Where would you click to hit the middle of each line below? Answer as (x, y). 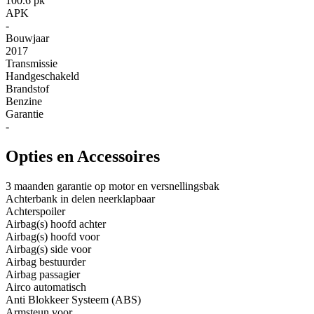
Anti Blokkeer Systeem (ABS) (73, 300)
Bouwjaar (27, 39)
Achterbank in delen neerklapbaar (80, 199)
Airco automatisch (46, 287)
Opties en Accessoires (83, 157)
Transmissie (32, 64)
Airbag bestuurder (46, 262)
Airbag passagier (43, 275)
